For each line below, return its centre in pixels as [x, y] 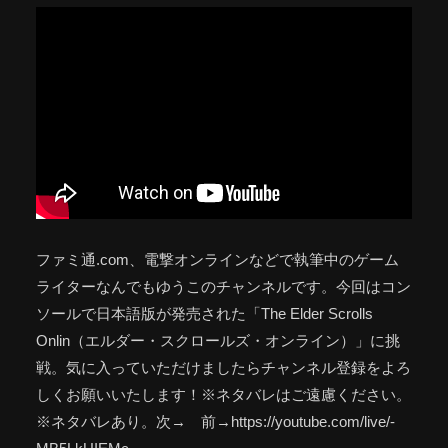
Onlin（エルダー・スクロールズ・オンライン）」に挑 [218, 340]
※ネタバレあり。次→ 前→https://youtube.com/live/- [215, 421]
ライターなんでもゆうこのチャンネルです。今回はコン [223, 286]
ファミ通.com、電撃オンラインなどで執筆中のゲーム [217, 259]
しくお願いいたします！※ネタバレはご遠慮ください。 [223, 394]
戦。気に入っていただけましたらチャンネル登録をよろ [223, 367]
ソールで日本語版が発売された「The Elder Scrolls [204, 313]
